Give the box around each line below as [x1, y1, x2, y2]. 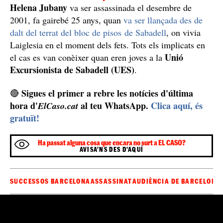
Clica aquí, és [151, 99, 203, 112]
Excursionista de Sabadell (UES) [10, 63, 134, 76]
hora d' [10, 99, 38, 112]
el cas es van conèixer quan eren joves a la [10, 51, 165, 63]
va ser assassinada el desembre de [67, 1, 192, 13]
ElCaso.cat [38, 99, 78, 112]
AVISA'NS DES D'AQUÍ [79, 145, 144, 153]
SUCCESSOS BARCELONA [10, 177, 91, 185]
